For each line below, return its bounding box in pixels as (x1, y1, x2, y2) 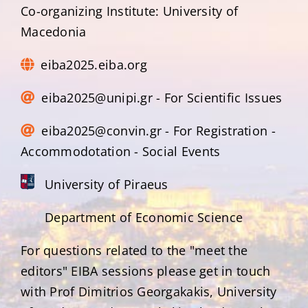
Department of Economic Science (45, 209, 243, 226)
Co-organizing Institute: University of (21, 3, 239, 20)
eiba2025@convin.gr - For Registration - (41, 122, 276, 140)
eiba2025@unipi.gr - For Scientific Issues (41, 89, 283, 107)
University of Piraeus (45, 176, 168, 193)
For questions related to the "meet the (21, 242, 248, 259)
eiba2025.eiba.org (41, 56, 147, 74)
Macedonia (21, 23, 87, 41)
